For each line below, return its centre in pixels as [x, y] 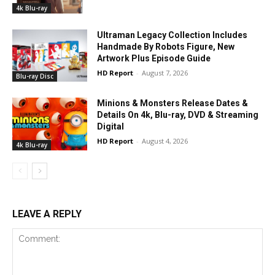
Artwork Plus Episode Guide [154, 58]
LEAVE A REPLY [47, 214]
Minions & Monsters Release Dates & [173, 103]
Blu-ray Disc [35, 76]
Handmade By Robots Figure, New [166, 46]
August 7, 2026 [165, 72]
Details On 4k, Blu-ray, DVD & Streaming [178, 115]
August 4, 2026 [165, 141]
